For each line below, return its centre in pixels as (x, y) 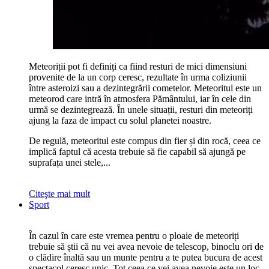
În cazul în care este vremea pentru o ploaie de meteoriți (134, 235)
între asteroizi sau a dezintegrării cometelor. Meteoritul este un (145, 88)
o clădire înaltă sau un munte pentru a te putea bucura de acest (146, 257)
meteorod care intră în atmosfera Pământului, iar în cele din (140, 98)
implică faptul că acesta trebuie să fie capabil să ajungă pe (137, 151)
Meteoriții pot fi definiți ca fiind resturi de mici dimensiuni (138, 66)
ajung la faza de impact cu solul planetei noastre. (120, 120)
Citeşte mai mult (59, 193)
